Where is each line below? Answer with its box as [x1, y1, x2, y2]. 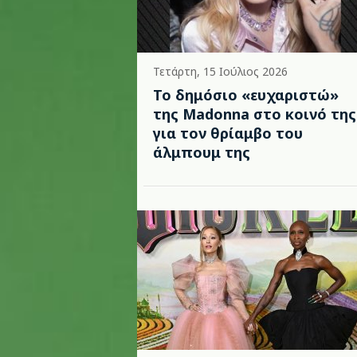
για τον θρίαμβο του [153, 124, 303, 143]
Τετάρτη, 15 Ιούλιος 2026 [153, 64, 288, 79]
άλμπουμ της [153, 143, 250, 162]
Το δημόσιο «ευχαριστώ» [153, 85, 339, 104]
